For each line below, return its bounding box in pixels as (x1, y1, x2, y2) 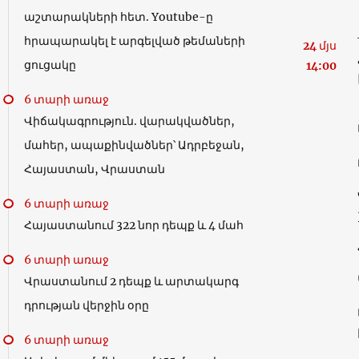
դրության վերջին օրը (24, 298, 149, 313)
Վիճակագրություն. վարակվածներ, (24, 114, 235, 128)
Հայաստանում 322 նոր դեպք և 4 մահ (24, 218, 244, 232)
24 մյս (303, 38, 337, 53)
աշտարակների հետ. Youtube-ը (24, 10, 213, 24)
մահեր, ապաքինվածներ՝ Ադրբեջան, (24, 138, 244, 152)
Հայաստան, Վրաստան (24, 162, 165, 176)
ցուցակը (24, 58, 76, 72)
